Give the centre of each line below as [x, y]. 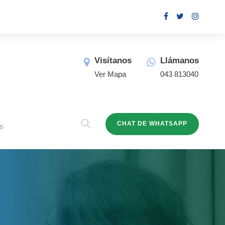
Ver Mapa [110, 74]
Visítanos [113, 61]
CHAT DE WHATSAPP [152, 123]
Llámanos [180, 61]
